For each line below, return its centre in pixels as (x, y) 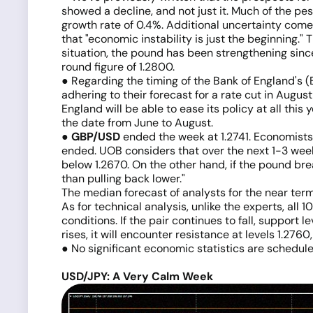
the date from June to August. (137, 123)
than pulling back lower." (123, 179)
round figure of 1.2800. (118, 67)
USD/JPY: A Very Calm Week (137, 276)
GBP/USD (96, 137)
